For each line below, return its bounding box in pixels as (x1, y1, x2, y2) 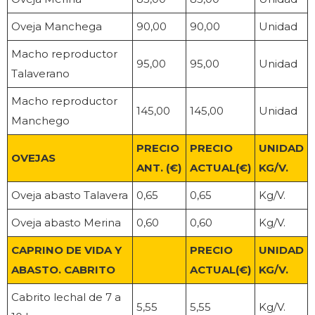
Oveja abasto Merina (11, 216, 121, 230)
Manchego (11, 114, 70, 128)
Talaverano (11, 67, 70, 81)
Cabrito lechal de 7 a (11, 290, 121, 304)
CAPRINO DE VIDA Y (11, 243, 122, 257)
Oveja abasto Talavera (11, 188, 128, 202)
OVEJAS (11, 151, 56, 165)
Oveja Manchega (11, 20, 102, 34)
